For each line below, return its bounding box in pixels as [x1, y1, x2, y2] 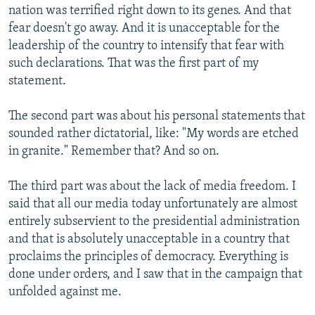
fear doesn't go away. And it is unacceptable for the [8, 22, 280, 36]
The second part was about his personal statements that [8, 110, 305, 124]
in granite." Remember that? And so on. [8, 145, 219, 159]
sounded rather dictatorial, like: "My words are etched [8, 127, 299, 141]
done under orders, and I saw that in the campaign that [8, 268, 302, 282]
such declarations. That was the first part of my [8, 57, 259, 71]
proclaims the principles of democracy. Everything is [8, 250, 288, 264]
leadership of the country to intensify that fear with [8, 39, 284, 53]
